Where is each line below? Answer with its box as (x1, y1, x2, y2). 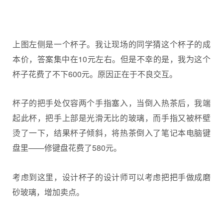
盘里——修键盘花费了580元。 (12, 142, 121, 154)
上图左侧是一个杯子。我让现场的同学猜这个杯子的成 (12, 38, 211, 50)
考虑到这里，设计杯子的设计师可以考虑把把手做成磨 (12, 171, 211, 183)
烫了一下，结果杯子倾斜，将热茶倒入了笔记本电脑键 (12, 127, 211, 139)
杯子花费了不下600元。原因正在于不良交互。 (12, 68, 177, 80)
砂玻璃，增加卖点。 (12, 186, 84, 198)
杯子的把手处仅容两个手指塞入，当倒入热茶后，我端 (12, 97, 211, 109)
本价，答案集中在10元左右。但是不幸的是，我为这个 (12, 53, 211, 65)
